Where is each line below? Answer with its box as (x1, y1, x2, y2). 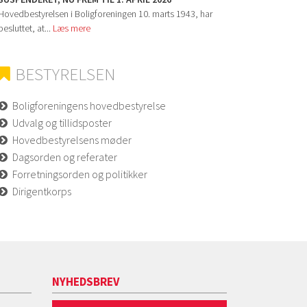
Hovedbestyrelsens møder (12, 132, 132, 147)
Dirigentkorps (12, 184, 71, 198)
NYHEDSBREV (52, 273, 119, 289)
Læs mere (53, 21, 90, 34)
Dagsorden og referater (12, 149, 117, 164)
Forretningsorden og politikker (12, 167, 147, 181)
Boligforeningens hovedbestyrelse (12, 98, 166, 112)
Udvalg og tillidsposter (12, 115, 112, 130)
